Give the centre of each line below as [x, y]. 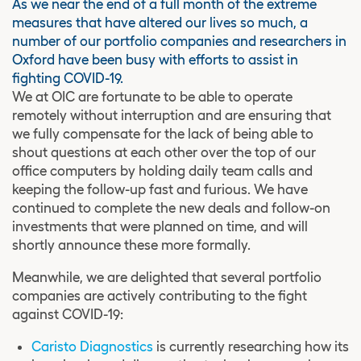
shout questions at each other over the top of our [164, 152]
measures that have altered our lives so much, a [160, 22]
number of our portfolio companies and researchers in [179, 41]
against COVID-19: [68, 314]
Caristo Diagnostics [92, 346]
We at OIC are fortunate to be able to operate [152, 96]
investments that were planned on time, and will [160, 226]
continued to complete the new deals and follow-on [171, 207]
